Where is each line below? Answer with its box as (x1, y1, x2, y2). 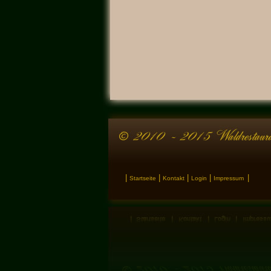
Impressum (214, 175, 244, 181)
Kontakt (163, 175, 184, 181)
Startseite (129, 175, 156, 181)
